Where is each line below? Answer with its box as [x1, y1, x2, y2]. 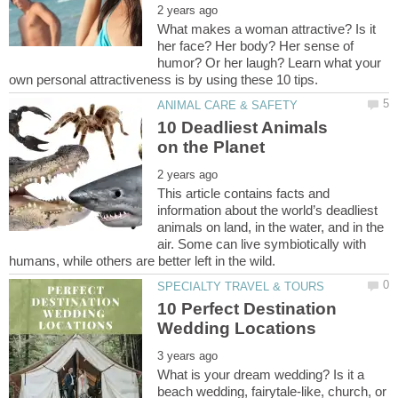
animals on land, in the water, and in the [157, 219, 385, 235]
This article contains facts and [157, 186, 330, 202]
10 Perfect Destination [157, 299, 338, 319]
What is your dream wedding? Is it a [157, 367, 365, 383]
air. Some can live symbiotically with [157, 236, 367, 252]
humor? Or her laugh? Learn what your [157, 54, 382, 70]
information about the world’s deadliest [157, 203, 378, 219]
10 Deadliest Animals [157, 118, 329, 138]
